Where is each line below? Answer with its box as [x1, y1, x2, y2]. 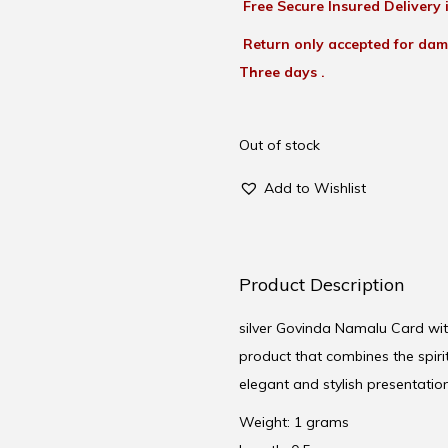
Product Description [239, 273, 404, 297]
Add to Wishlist [264, 179, 366, 198]
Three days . [239, 63, 325, 82]
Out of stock [239, 136, 320, 155]
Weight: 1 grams [239, 413, 349, 432]
